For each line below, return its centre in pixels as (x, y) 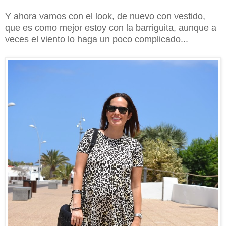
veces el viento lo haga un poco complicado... (97, 39)
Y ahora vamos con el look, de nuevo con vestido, (105, 16)
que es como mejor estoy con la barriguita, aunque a (111, 27)
